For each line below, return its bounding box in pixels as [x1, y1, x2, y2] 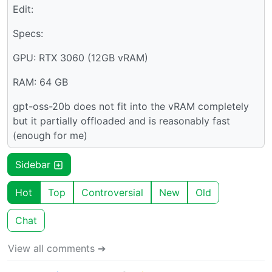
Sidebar [15, 158, 53, 171]
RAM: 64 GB [13, 76, 68, 89]
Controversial [81, 186, 143, 199]
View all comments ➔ [8, 242, 106, 255]
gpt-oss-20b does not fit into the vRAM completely [13, 100, 249, 113]
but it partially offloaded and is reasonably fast [13, 115, 230, 127]
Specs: [13, 27, 43, 40]
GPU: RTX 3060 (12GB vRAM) [13, 52, 148, 64]
